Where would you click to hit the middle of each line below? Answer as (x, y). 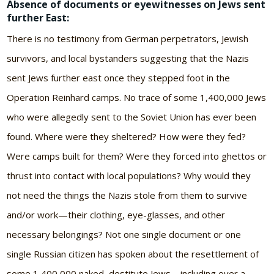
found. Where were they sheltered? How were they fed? (127, 136)
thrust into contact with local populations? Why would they (129, 175)
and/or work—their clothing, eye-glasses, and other (116, 214)
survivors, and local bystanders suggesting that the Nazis (128, 58)
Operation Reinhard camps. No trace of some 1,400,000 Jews (137, 97)
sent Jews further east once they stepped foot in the (119, 77)
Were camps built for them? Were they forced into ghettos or (137, 156)
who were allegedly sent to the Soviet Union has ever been (132, 117)
